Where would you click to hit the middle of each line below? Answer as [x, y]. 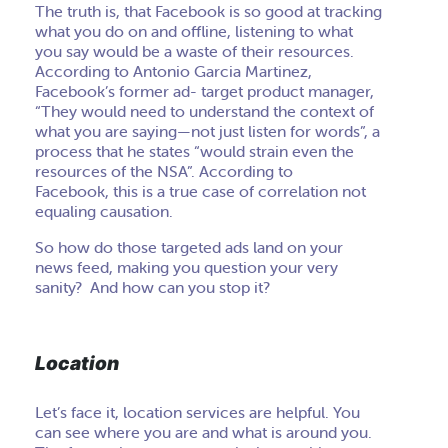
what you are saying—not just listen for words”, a [207, 131]
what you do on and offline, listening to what [194, 31]
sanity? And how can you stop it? [152, 287]
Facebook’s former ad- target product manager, [204, 91]
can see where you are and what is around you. [203, 432]
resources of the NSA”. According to [164, 171]
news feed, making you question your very [186, 267]
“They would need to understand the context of [204, 111]
